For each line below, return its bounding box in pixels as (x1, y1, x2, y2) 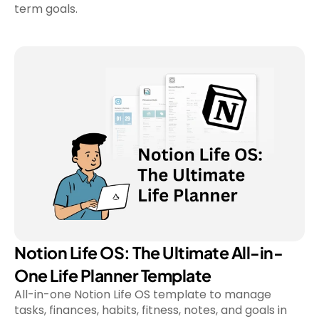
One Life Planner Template (14, 265, 211, 286)
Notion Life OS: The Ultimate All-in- (14, 242, 283, 263)
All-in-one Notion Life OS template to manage (14, 286, 271, 303)
